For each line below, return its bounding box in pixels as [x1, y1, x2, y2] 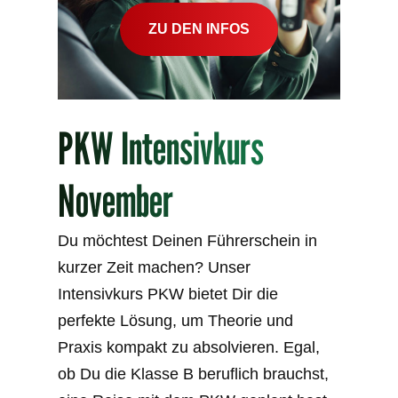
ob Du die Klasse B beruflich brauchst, [58, 365, 330, 383]
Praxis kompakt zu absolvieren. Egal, [58, 338, 321, 356]
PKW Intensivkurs [58, 122, 265, 175]
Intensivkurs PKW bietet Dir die [58, 285, 279, 303]
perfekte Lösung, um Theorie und [58, 312, 294, 330]
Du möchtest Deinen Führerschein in [58, 232, 318, 250]
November [58, 174, 174, 227]
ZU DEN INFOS [148, 21, 250, 36]
